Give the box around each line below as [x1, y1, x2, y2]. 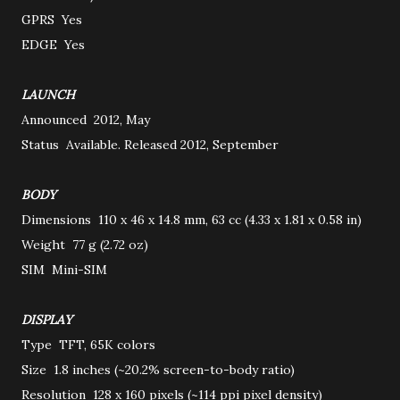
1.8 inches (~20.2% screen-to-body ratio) [54, 362, 295, 378]
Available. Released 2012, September [66, 137, 279, 153]
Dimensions [21, 212, 95, 228]
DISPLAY [21, 312, 76, 328]
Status [21, 137, 62, 153]
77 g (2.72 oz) [72, 237, 148, 253]
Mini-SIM [52, 262, 107, 278]
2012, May [94, 112, 150, 128]
